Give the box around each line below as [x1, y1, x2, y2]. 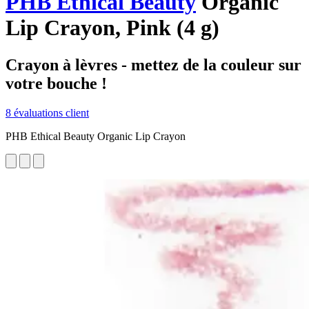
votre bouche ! [6, 74, 107, 92]
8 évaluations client [6, 106, 89, 119]
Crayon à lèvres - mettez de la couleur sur [6, 55, 301, 74]
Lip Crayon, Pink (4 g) [6, 15, 219, 41]
